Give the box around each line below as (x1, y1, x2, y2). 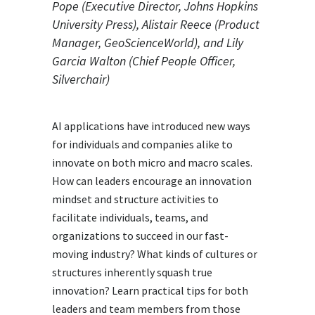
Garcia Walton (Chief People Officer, (52, 53, 236, 69)
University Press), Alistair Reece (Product (52, 16, 259, 32)
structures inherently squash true (52, 265, 212, 279)
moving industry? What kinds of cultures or (52, 247, 257, 261)
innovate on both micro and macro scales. (52, 155, 252, 169)
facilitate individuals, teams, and (52, 210, 208, 224)
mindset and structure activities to (52, 192, 219, 206)
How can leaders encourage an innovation (52, 174, 252, 188)
